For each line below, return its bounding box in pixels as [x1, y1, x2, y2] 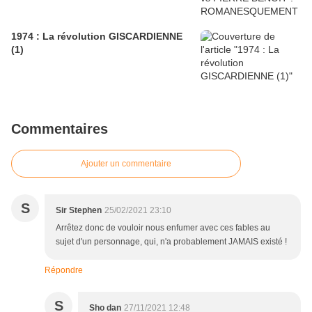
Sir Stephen [56, 205, 102, 216]
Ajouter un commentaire [81, 159, 171, 169]
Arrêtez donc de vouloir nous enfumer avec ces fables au [56, 223, 270, 233]
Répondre [45, 265, 83, 276]
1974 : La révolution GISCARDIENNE [11, 31, 182, 42]
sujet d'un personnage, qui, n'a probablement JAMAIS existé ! [56, 237, 287, 247]
